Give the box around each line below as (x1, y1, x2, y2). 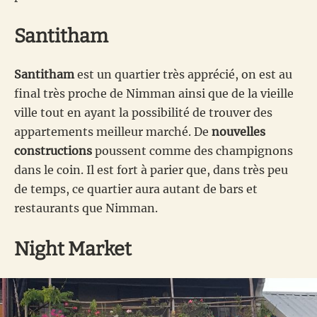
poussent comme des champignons (92, 143, 293, 158)
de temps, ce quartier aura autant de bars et (14, 181, 258, 196)
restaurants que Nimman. (14, 200, 158, 215)
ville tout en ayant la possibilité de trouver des (14, 105, 272, 120)
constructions (14, 143, 92, 158)
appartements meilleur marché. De (14, 124, 212, 139)
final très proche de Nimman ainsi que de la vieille (14, 86, 294, 100)
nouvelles (212, 124, 265, 139)
